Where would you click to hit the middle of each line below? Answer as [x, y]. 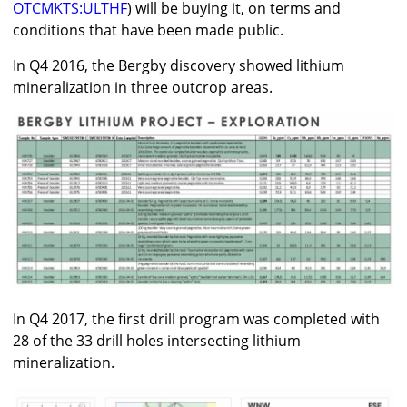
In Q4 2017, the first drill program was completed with [196, 318]
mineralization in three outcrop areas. [144, 87]
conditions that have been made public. [148, 30]
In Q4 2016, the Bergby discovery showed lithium [179, 65]
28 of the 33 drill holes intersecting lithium [157, 340]
